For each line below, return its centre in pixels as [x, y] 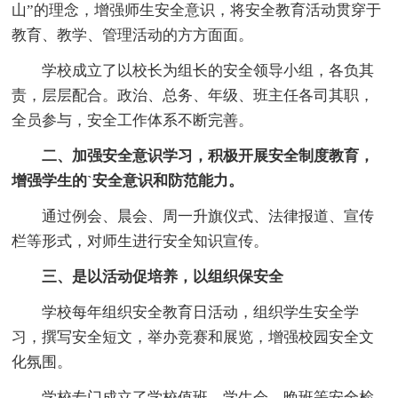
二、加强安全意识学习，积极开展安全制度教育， [208, 156]
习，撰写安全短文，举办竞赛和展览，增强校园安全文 [193, 338]
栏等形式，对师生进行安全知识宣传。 [140, 242]
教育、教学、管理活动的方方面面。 [133, 36]
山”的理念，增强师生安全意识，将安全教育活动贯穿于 [197, 11]
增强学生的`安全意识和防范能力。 [128, 181]
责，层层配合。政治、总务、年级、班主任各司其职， [193, 96]
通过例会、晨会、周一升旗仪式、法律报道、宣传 [208, 217]
